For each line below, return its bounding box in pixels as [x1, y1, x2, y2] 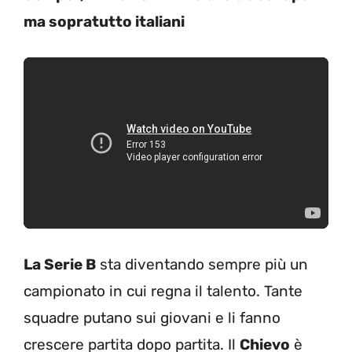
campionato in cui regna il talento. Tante [24, 281, 302, 300]
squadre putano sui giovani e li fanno [24, 308, 280, 327]
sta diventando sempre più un [96, 255, 308, 273]
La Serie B [24, 255, 96, 273]
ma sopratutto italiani [24, 12, 185, 31]
